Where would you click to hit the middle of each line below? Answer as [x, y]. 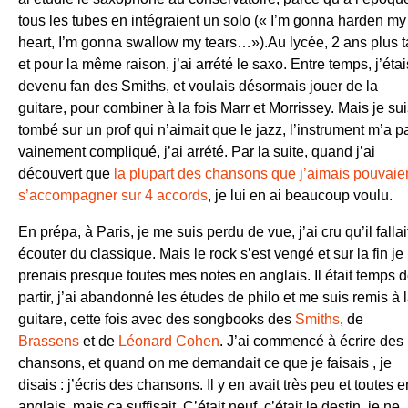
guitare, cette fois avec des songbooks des [157, 319]
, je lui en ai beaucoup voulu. [300, 195]
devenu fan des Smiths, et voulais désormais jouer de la [198, 86]
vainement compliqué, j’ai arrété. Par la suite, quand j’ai [197, 151]
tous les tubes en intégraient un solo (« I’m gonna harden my [212, 20]
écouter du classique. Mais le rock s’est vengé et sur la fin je [211, 253]
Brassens [49, 341]
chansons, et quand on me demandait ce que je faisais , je [205, 362]
